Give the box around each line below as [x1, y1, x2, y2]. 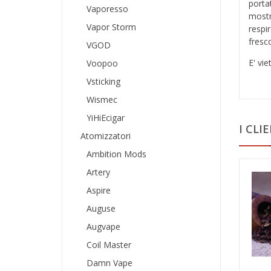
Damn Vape [87, 256, 132, 269]
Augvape [87, 220, 120, 232]
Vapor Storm [87, 21, 136, 33]
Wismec [87, 93, 117, 105]
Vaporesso [87, 2, 128, 15]
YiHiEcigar [87, 111, 125, 123]
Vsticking [87, 75, 120, 87]
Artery [87, 166, 110, 178]
